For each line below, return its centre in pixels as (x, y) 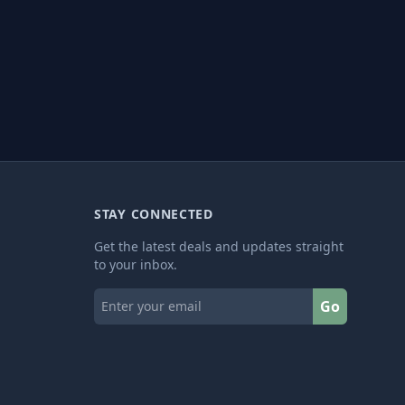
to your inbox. (136, 264)
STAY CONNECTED (154, 214)
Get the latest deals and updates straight (219, 246)
